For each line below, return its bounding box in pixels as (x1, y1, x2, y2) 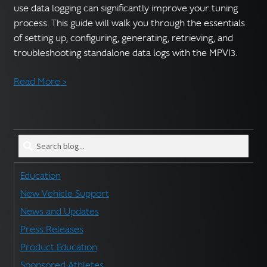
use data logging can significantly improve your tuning (13, 2, 238, 15)
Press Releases (20, 223, 83, 236)
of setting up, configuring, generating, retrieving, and (13, 32, 233, 45)
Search (17, 135, 47, 148)
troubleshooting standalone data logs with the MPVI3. (13, 47, 237, 60)
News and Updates (20, 206, 99, 218)
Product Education (20, 241, 97, 254)
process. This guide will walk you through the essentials (13, 17, 245, 30)
